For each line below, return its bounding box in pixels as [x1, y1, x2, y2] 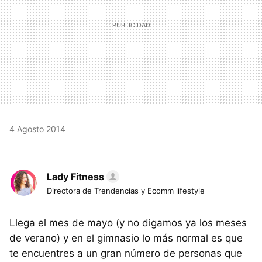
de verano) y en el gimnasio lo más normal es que [9, 232, 243, 244]
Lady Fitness [47, 171, 104, 183]
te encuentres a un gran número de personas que [9, 247, 242, 260]
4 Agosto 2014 [9, 124, 65, 135]
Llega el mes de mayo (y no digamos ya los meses [9, 217, 247, 229]
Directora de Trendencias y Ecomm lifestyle [47, 186, 205, 196]
